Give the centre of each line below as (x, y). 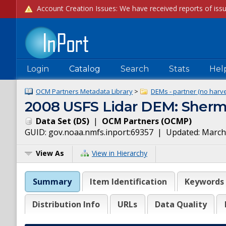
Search (135, 69)
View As (50, 153)
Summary (52, 182)
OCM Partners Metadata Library (84, 91)
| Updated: (178, 132)
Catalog (85, 69)
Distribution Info (66, 204)
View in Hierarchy (120, 153)
